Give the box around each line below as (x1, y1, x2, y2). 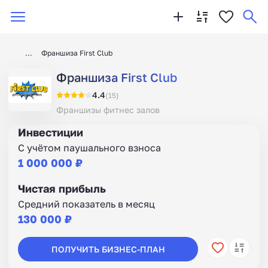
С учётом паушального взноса (18, 142, 161, 154)
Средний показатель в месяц (18, 198, 155, 210)
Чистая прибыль (18, 182, 106, 195)
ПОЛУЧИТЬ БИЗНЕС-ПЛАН (51, 243, 165, 254)
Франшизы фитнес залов (56, 105, 160, 115)
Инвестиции (18, 126, 83, 139)
